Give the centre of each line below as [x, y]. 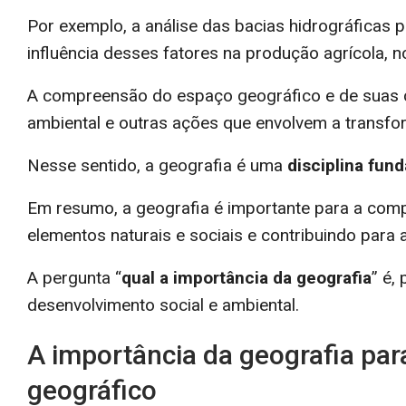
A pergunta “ [74, 277]
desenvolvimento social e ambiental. [163, 304]
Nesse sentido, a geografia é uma [157, 165]
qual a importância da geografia [246, 277]
